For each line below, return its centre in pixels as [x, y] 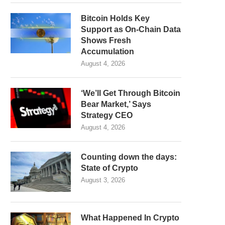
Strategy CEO [107, 115]
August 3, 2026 [103, 180]
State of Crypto [109, 168]
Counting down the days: [129, 157]
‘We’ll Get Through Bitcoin [131, 93]
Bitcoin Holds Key [115, 18]
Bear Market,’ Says [116, 104]
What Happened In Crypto [130, 218]
